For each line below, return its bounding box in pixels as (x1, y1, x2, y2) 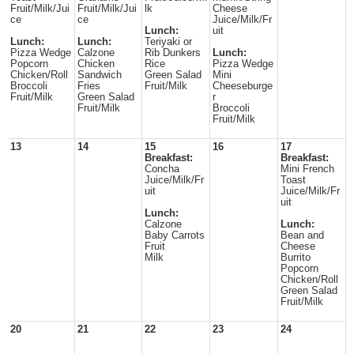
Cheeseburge (213, 81, 273, 92)
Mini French (281, 164, 334, 175)
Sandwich (77, 70, 122, 81)
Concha (145, 164, 179, 175)
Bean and (281, 230, 324, 241)
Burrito (281, 252, 311, 263)
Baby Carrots (145, 230, 205, 241)
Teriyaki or (145, 36, 192, 47)
